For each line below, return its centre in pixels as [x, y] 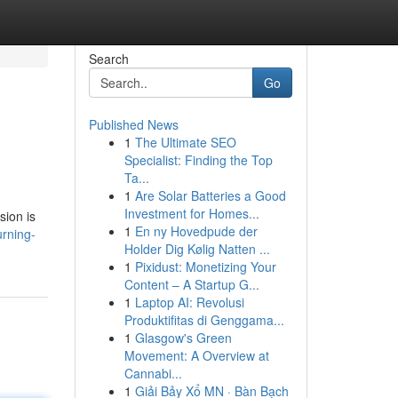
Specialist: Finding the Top [198, 160]
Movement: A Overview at [196, 355]
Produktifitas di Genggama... [204, 320]
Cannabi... [153, 373]
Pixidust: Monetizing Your [205, 267]
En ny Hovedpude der [196, 231]
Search [108, 59]
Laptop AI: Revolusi [189, 302]
